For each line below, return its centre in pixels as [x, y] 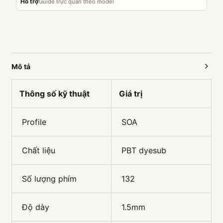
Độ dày [34, 207]
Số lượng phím [48, 179]
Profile [33, 122]
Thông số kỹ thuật [55, 94]
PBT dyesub [144, 150]
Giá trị [131, 94]
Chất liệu [37, 150]
